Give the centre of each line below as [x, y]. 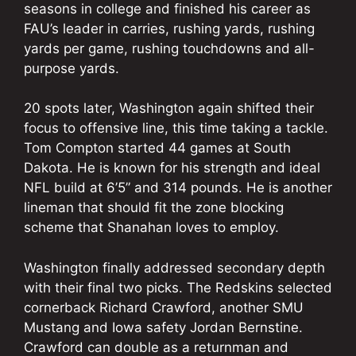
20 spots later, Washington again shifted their [169, 108]
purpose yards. [72, 68]
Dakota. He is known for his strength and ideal [172, 168]
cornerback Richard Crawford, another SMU [164, 307]
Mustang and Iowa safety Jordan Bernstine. [163, 327]
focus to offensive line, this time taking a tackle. [176, 128]
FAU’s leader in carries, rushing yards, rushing [169, 28]
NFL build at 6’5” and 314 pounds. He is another [178, 188]
